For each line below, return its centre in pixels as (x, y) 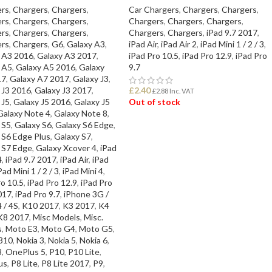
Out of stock (155, 102)
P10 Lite (83, 252)
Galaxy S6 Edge (84, 125)
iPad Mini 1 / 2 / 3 (233, 44)
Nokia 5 (62, 240)
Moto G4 (58, 229)
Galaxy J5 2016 (42, 102)
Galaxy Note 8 (80, 114)
